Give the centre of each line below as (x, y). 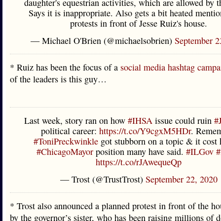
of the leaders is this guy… (58, 79)
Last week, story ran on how (76, 120)
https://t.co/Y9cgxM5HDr (145, 131)
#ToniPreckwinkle (66, 141)
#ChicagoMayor (65, 151)
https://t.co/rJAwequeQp (139, 162)
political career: (70, 131)
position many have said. (139, 151)
